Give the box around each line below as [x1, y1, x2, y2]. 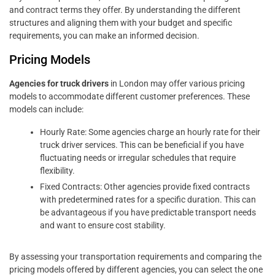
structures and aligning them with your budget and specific [9, 18, 232, 28]
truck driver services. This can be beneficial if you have [40, 140, 244, 150]
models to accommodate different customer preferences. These [9, 91, 250, 102]
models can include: [9, 104, 83, 115]
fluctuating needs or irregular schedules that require [40, 153, 236, 163]
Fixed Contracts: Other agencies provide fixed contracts [40, 182, 250, 192]
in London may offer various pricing [109, 79, 245, 89]
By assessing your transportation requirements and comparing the [9, 252, 261, 262]
